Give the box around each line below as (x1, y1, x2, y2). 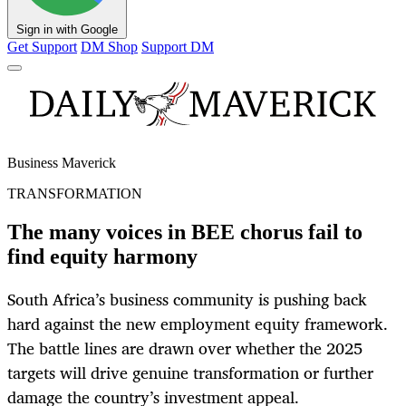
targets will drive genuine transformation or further (7, 359, 373, 387)
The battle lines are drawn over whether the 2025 (7, 334, 362, 362)
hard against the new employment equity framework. (7, 310, 388, 338)
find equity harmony (7, 245, 198, 269)
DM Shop (81, 39, 138, 55)
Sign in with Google (16, 23, 118, 37)
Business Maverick (7, 155, 116, 171)
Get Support (7, 39, 77, 55)
